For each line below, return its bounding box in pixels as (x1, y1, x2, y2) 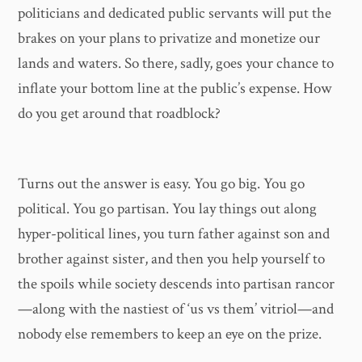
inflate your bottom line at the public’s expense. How (18, 78, 333, 99)
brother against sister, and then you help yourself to (18, 249, 326, 270)
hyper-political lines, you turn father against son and (18, 224, 330, 245)
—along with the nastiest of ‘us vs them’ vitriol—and (18, 299, 335, 320)
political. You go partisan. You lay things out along (18, 199, 318, 220)
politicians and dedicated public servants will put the (18, 3, 332, 24)
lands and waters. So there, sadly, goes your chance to (18, 53, 335, 74)
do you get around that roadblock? (18, 103, 221, 124)
